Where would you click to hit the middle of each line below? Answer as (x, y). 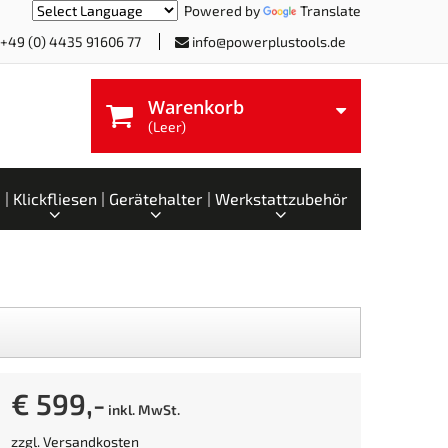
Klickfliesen (54, 198)
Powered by (220, 10)
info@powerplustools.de (268, 41)
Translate (330, 10)
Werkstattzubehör (280, 198)
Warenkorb (195, 107)
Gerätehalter (156, 198)
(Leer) (166, 126)
